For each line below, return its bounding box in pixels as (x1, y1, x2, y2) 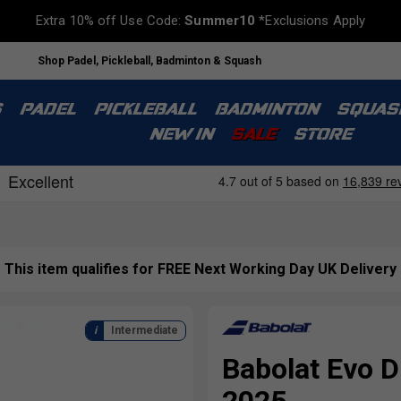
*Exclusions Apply (255, 13, 366, 29)
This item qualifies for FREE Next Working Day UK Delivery (4, 260, 397, 278)
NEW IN (149, 127, 212, 144)
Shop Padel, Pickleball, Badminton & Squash (38, 54, 261, 67)
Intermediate (111, 324, 178, 337)
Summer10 (184, 13, 256, 29)
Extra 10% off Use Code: (35, 13, 185, 29)
